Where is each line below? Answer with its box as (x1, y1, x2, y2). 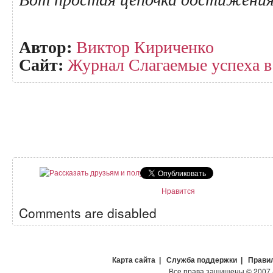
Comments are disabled (19, 204, 157, 222)
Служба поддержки (166, 256, 237, 264)
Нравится (161, 185, 195, 196)
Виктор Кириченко (76, 35, 214, 58)
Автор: (19, 34, 72, 59)
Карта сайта (112, 256, 155, 264)
